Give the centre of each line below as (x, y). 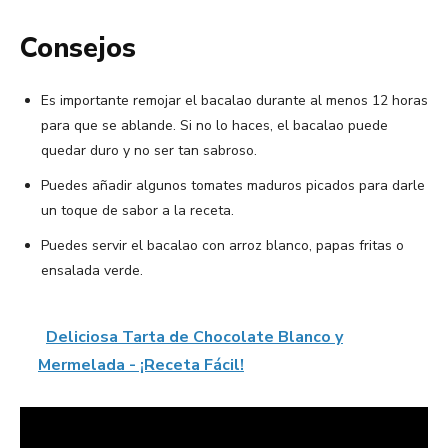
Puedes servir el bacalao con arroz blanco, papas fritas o (222, 246)
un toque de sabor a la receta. (137, 211)
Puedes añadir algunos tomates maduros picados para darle (233, 186)
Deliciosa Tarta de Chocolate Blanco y (194, 337)
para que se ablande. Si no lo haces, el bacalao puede (214, 126)
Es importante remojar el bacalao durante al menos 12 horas (234, 101)
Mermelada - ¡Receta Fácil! (141, 365)
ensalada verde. (92, 271)
